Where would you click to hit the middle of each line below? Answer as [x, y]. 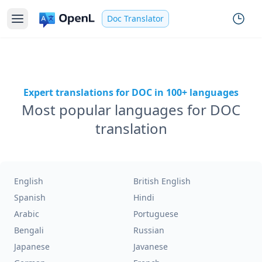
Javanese [151, 247]
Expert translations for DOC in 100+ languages [131, 92]
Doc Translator [135, 18]
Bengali [29, 230]
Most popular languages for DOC [131, 110]
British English [162, 181]
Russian [149, 230]
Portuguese [156, 214]
